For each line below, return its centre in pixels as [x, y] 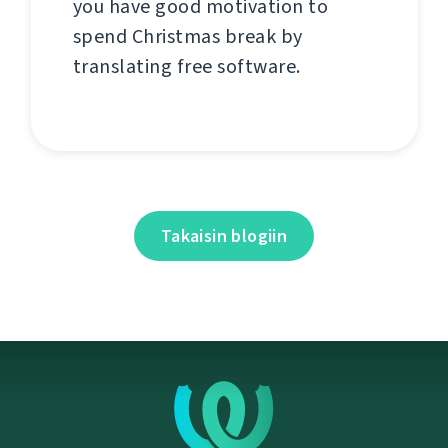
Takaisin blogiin [224, 235]
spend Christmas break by [187, 37]
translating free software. [186, 67]
